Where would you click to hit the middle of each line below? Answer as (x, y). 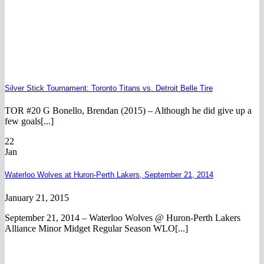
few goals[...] (29, 121)
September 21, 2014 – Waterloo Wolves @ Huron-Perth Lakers (123, 217)
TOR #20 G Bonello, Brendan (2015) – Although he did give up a (128, 111)
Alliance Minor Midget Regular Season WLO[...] (96, 228)
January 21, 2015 (37, 197)
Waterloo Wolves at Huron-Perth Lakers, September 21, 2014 (109, 175)
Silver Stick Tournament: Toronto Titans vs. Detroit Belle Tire (109, 88)
